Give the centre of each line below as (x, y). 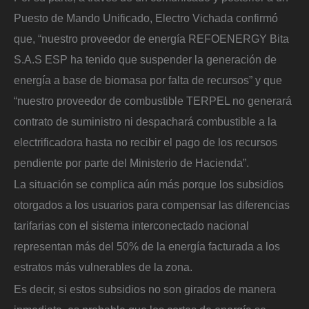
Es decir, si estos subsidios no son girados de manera (145, 289)
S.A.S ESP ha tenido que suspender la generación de (145, 59)
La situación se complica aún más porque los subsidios (149, 185)
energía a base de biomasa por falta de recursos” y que (148, 80)
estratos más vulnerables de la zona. (103, 267)
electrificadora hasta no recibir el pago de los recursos (146, 142)
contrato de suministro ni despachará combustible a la (145, 121)
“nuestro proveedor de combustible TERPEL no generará (153, 100)
